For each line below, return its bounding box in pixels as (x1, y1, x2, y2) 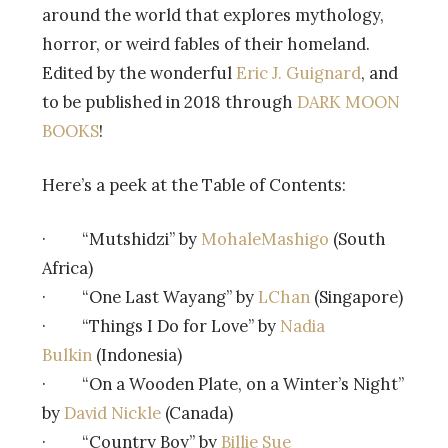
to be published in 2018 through (42, 90, 297, 113)
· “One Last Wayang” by (42, 285, 258, 308)
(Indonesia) (92, 343, 182, 366)
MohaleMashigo (201, 227, 329, 250)
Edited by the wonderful (42, 61, 236, 84)
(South (329, 227, 386, 250)
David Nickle (64, 401, 161, 424)
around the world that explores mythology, (42, 3, 384, 26)
